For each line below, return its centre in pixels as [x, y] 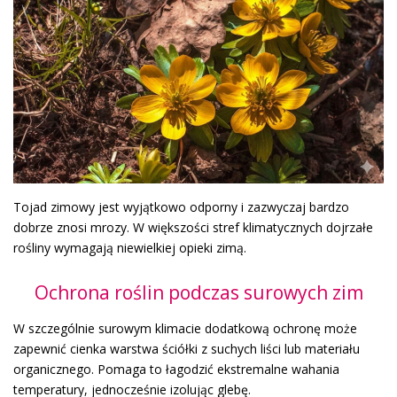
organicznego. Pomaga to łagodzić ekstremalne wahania [176, 369]
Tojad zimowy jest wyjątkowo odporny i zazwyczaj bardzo [181, 206]
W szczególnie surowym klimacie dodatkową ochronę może [185, 328]
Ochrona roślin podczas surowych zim [198, 292]
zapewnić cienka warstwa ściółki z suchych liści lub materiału [187, 348]
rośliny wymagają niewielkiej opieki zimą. [130, 247]
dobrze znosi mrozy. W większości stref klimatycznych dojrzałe [193, 227]
